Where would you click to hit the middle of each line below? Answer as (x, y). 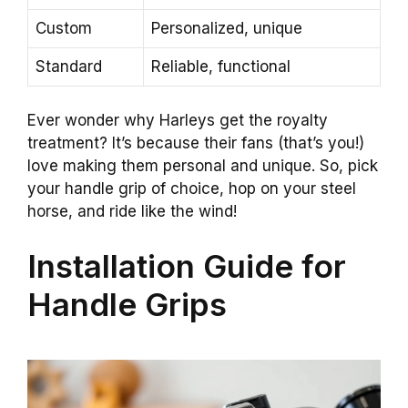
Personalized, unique (227, 28)
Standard (69, 66)
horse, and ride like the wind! (132, 212)
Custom (64, 28)
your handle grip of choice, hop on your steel (192, 189)
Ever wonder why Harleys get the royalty (178, 121)
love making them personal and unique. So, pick (203, 166)
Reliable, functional (221, 66)
